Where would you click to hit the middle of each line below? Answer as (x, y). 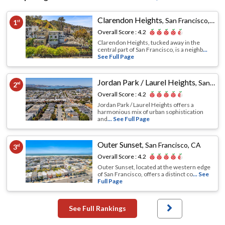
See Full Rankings (97, 208)
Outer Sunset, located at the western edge (154, 167)
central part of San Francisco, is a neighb (150, 50)
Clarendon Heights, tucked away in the (149, 43)
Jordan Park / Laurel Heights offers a (146, 105)
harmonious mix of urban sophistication (151, 112)
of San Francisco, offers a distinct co (145, 174)
